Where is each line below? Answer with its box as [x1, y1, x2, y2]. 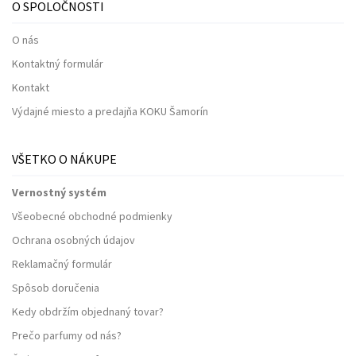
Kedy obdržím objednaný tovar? [12, 304, 164, 319]
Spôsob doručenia [12, 280, 99, 295]
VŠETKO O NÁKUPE [12, 150, 117, 167]
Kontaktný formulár [12, 56, 103, 71]
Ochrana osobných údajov [12, 232, 135, 247]
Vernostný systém [12, 184, 106, 199]
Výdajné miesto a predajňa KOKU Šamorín [12, 103, 208, 118]
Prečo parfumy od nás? [12, 327, 122, 342]
